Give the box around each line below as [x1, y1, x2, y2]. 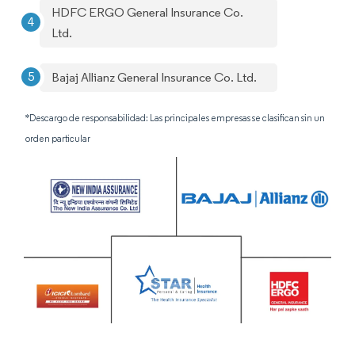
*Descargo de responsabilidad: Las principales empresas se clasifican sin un [25, 112, 325, 124]
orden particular [25, 132, 90, 144]
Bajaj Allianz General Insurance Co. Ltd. [52, 70, 257, 85]
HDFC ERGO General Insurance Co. [52, 5, 243, 20]
